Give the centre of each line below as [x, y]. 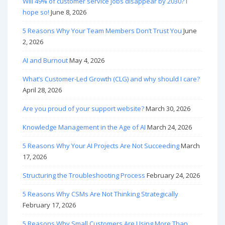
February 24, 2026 [173, 176]
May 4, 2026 [87, 61]
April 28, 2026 [42, 90]
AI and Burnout [45, 61]
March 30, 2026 [168, 109]
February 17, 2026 [49, 205]
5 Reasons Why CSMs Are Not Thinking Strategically [100, 194]
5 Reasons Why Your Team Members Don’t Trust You [102, 31]
